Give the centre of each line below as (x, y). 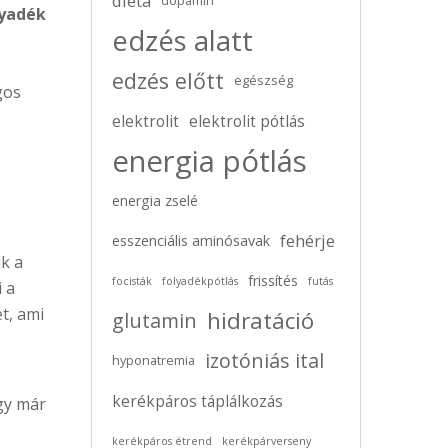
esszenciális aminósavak (191, 240)
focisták (132, 281)
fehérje (307, 240)
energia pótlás (209, 161)
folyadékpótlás (200, 281)
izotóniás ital (264, 360)
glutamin (154, 320)
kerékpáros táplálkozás (197, 401)
